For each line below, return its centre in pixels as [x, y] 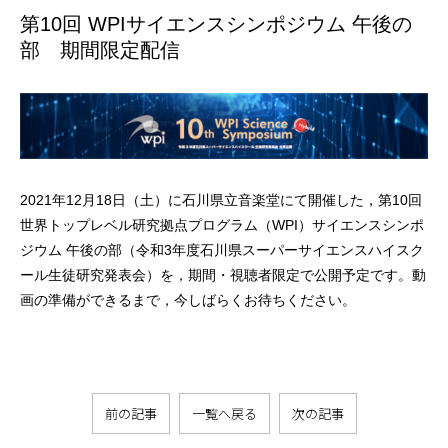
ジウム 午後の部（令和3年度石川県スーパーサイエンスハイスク [222, 249]
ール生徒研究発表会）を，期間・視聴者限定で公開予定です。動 [223, 274]
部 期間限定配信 [100, 50]
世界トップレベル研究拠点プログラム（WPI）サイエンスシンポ [222, 224]
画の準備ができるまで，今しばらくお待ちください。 [188, 299]
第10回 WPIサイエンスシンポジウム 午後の [216, 24]
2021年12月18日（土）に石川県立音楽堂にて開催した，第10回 [221, 199]
